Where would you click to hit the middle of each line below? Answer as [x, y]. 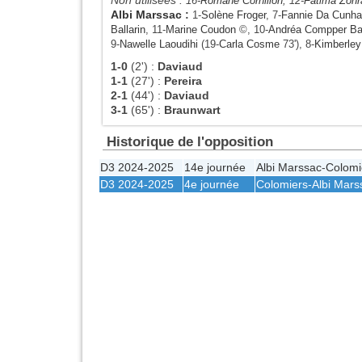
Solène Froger [234, 15]
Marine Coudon [201, 29]
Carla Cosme [249, 44]
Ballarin [128, 29]
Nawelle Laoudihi [159, 44]
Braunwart [192, 109]
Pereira [183, 80]
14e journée [215, 167]
